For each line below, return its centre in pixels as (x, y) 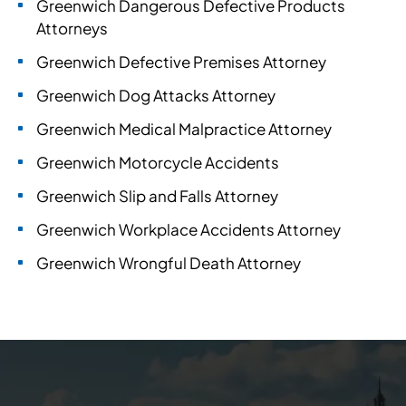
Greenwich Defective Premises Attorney (181, 62)
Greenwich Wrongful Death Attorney (169, 263)
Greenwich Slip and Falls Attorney (157, 196)
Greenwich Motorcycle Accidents (158, 162)
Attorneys (72, 28)
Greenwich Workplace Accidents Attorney (188, 229)
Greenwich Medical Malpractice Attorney (184, 129)
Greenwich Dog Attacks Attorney (156, 95)
